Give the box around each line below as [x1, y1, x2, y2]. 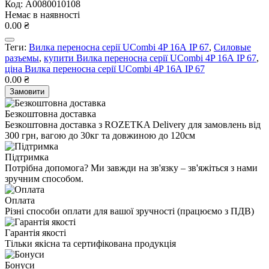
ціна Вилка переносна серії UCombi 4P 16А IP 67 [5, 63, 205, 74]
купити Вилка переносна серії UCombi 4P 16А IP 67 [44, 52, 256, 63]
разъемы [5, 52, 39, 63]
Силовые [214, 41, 251, 52]
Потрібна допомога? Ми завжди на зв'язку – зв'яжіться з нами [5, 162, 258, 173]
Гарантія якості [5, 227, 66, 238]
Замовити [10, 86, 44, 96]
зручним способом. [5, 173, 83, 184]
